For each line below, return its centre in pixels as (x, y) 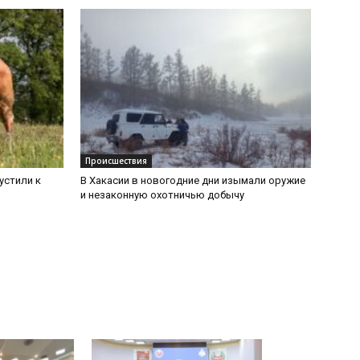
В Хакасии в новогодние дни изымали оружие (193, 180)
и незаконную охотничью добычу (162, 194)
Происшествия (116, 160)
